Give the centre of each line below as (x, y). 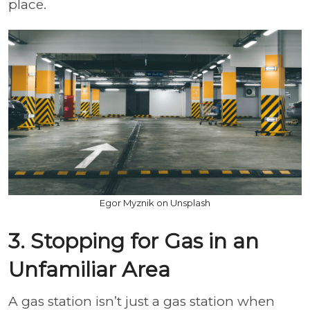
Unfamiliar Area (89, 269)
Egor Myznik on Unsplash (155, 202)
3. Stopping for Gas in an (134, 241)
